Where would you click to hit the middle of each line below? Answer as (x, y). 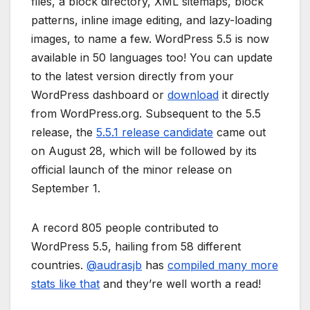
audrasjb (119, 265)
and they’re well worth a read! (180, 283)
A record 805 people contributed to (125, 227)
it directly (244, 94)
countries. (59, 265)
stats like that (65, 283)
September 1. (66, 188)
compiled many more (223, 265)
